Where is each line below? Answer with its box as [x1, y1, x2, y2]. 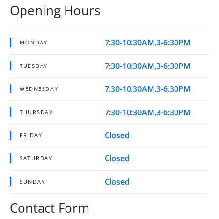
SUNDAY [20, 177, 45, 185]
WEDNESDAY [20, 85, 59, 93]
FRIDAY [20, 131, 43, 139]
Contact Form [10, 199, 89, 217]
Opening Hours [10, 1, 100, 19]
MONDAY [20, 39, 48, 46]
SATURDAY [20, 154, 53, 162]
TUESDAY [20, 62, 48, 69]
